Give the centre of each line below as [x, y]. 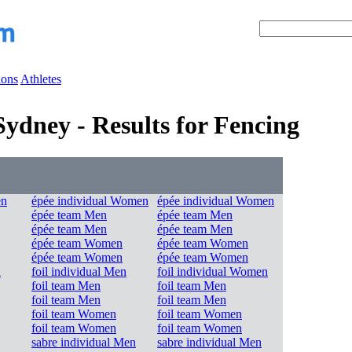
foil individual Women [213, 271]
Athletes [41, 79]
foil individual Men [79, 271]
